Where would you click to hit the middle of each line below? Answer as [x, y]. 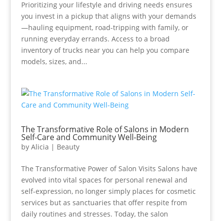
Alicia [40, 147]
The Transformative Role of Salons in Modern [105, 129]
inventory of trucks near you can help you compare [105, 50]
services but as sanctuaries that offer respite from [104, 203]
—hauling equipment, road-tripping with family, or [105, 27]
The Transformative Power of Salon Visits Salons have [109, 168]
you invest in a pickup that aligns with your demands [109, 16]
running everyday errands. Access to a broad [95, 39]
